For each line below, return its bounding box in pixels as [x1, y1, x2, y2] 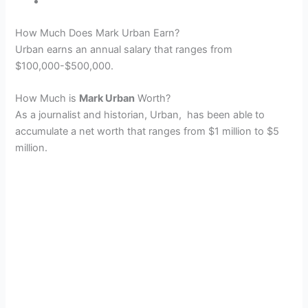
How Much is [15, 91, 80, 104]
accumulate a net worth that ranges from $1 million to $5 [15, 124, 280, 137]
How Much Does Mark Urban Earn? [15, 26, 180, 39]
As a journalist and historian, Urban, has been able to [15, 108, 265, 121]
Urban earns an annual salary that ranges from [15, 43, 233, 56]
